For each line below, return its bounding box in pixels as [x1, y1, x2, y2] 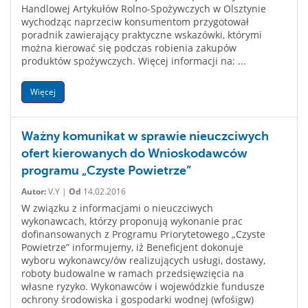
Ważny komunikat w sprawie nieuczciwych [21, 129, 269, 143]
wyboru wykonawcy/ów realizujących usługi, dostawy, [21, 254, 265, 267]
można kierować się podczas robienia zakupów [21, 41, 236, 54]
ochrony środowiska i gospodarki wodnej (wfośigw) [21, 293, 254, 306]
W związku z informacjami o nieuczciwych [21, 201, 213, 214]
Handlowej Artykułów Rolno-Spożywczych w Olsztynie [21, 2, 266, 15]
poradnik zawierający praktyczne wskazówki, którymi [21, 28, 262, 41]
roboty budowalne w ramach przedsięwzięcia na [21, 267, 244, 280]
